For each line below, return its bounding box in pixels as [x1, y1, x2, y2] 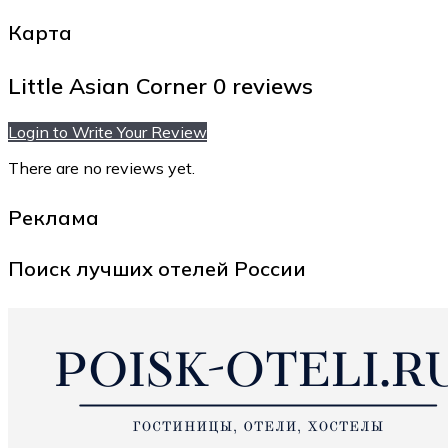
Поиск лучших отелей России [8, 256, 306, 282]
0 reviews [213, 71, 313, 100]
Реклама [8, 204, 99, 230]
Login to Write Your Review [8, 121, 207, 142]
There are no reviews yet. [8, 157, 195, 178]
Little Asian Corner [8, 71, 213, 100]
